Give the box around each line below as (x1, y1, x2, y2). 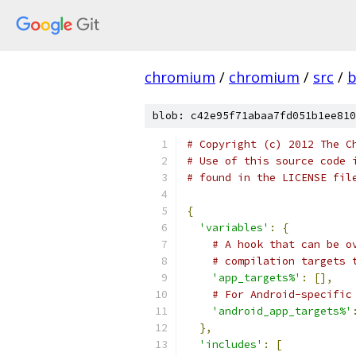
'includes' (199, 338, 263, 351)
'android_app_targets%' (212, 304, 352, 318)
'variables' (199, 221, 269, 234)
